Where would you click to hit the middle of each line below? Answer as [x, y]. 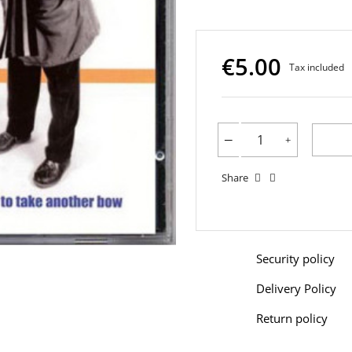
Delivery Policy [296, 288]
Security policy [295, 258]
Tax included [317, 67]
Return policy [292, 318]
